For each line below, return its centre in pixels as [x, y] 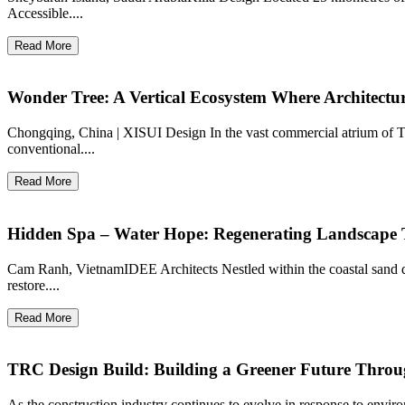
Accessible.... [45, 13]
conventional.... [51, 149]
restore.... [33, 285]
